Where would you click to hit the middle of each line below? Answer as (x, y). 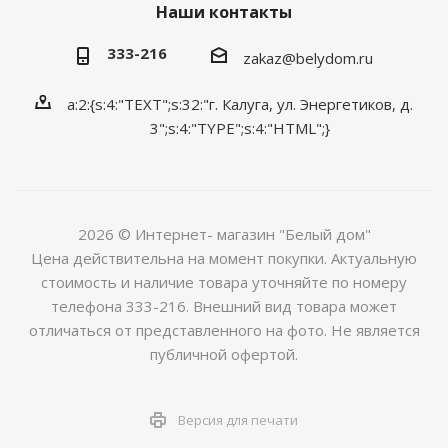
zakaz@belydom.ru (308, 58)
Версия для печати (238, 419)
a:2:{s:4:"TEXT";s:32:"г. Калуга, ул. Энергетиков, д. (240, 104)
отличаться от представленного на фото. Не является (224, 330)
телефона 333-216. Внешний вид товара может (224, 306)
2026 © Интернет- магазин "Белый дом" (224, 234)
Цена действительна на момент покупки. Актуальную (224, 258)
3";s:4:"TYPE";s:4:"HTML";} (240, 128)
